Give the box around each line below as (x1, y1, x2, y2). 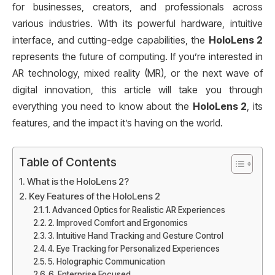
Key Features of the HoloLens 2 (29, 190, 161, 202)
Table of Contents (19, 154, 117, 169)
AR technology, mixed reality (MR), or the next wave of (12, 68, 263, 79)
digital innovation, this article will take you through (12, 84, 263, 96)
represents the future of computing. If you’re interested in (12, 51, 263, 63)
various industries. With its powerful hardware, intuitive (12, 18, 263, 29)
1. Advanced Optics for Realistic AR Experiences (45, 204, 226, 215)
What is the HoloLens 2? (27, 175, 130, 187)
